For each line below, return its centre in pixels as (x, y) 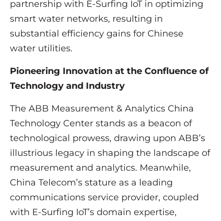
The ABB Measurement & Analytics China (102, 109)
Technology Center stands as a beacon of (101, 124)
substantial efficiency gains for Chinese (97, 34)
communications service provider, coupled (104, 198)
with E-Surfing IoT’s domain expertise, (93, 212)
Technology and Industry (67, 86)
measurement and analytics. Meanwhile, (100, 168)
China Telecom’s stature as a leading (91, 183)
